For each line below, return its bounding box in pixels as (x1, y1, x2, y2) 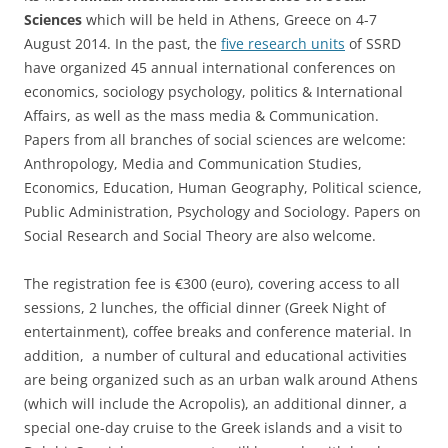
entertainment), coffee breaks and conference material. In (24, 322, 412, 341)
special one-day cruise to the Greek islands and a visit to (24, 418, 402, 437)
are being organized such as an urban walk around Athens (24, 370, 418, 389)
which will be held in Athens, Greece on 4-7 (86, 10, 377, 29)
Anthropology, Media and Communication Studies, (24, 154, 362, 173)
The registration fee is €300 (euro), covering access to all (24, 274, 400, 293)
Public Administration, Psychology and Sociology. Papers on (24, 202, 421, 221)
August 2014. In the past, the (24, 34, 221, 53)
